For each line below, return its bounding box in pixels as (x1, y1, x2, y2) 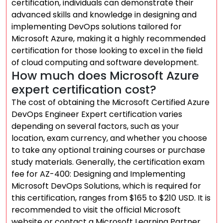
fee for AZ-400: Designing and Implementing (11, 168, 185, 180)
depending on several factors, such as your (11, 120, 179, 132)
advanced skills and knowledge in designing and (11, 9, 197, 20)
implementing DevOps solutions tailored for (11, 21, 182, 32)
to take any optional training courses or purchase (11, 144, 205, 156)
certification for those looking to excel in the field (11, 45, 203, 56)
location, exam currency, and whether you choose (11, 132, 207, 144)
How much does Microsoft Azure (11, 67, 199, 84)
